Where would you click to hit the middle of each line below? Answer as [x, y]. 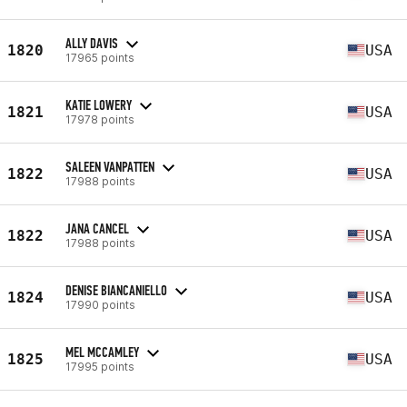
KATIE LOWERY [99, 104]
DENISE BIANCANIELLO [116, 290]
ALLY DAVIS [92, 43]
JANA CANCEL [97, 228]
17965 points [100, 57]
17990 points [100, 304]
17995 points [100, 366]
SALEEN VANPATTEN [110, 166]
